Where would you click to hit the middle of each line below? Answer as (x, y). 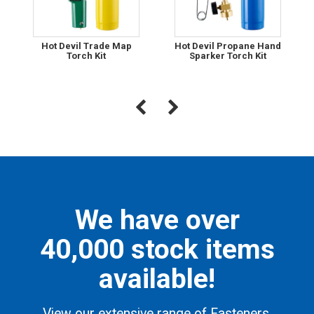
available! (157, 279)
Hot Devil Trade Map (86, 46)
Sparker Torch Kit (228, 56)
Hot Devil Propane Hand (228, 46)
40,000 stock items (157, 249)
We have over (157, 220)
